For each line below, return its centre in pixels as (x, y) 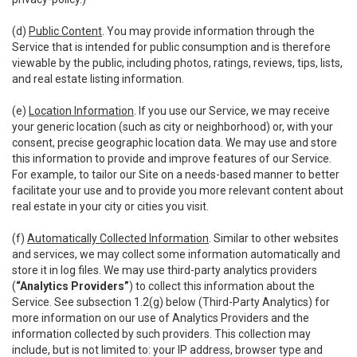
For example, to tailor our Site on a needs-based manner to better (176, 175)
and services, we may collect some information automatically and (176, 254)
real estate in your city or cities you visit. (110, 206)
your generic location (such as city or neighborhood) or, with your (173, 127)
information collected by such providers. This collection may (161, 334)
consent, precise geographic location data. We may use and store (175, 143)
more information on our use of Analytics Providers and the (161, 318)
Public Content (65, 31)
